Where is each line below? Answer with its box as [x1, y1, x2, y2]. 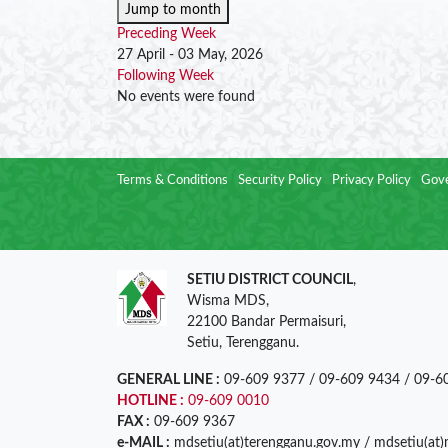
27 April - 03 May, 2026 [117, 48, 263, 62]
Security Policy [238, 174, 322, 187]
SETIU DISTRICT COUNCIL [187, 273, 353, 287]
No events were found [117, 90, 255, 104]
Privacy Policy [332, 174, 411, 187]
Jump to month [125, 3, 221, 17]
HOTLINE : [117, 394, 184, 408]
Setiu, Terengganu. [187, 336, 299, 350]
